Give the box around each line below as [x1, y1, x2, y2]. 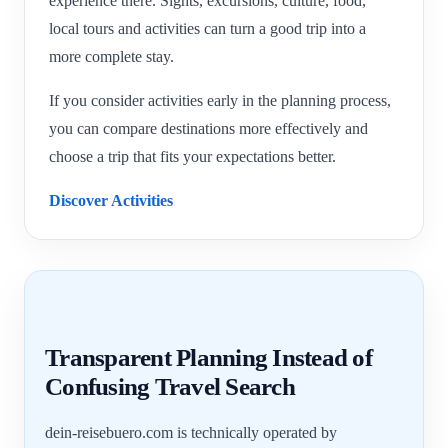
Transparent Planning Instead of [45, 344, 372, 372]
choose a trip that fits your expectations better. [49, 148, 336, 166]
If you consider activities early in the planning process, [49, 92, 391, 110]
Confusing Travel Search [45, 373, 295, 401]
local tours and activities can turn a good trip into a [49, 20, 366, 38]
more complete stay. [49, 48, 174, 66]
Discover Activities [49, 192, 173, 210]
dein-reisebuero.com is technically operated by [45, 424, 337, 442]
